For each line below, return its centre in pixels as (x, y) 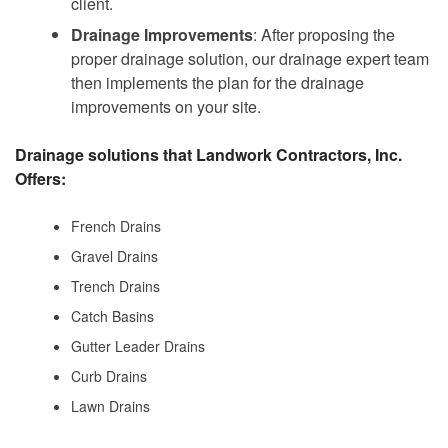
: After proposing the (324, 34)
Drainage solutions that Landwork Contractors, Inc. (208, 154)
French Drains (116, 225)
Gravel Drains (114, 255)
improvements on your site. (166, 106)
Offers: (40, 178)
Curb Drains (109, 375)
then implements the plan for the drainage (217, 82)
